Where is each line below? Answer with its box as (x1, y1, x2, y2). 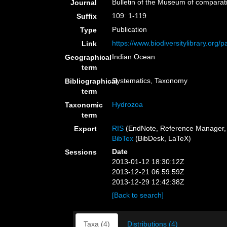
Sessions (65, 148, 97, 156)
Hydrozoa (112, 100, 143, 108)
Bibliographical (65, 77, 118, 85)
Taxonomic (65, 101, 103, 109)
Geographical (65, 53, 111, 61)
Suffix (77, 12, 97, 20)
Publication (112, 25, 147, 33)
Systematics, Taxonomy (112, 77, 188, 85)
